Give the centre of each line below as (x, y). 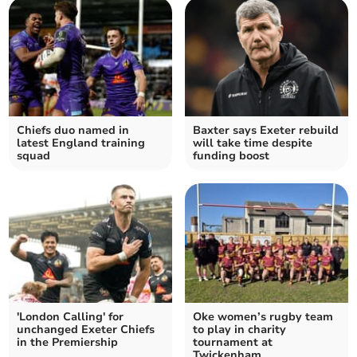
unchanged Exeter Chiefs (86, 330)
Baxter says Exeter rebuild (266, 131)
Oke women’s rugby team (263, 317)
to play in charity (239, 330)
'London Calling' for (71, 317)
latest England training (81, 143)
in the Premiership (68, 343)
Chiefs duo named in (73, 131)
